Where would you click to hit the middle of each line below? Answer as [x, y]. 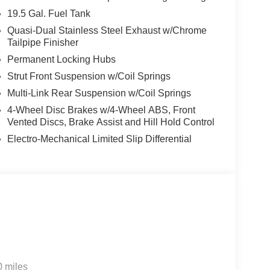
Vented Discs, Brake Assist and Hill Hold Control [111, 122]
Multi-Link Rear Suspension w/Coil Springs [99, 93]
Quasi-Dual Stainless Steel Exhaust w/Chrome [107, 30]
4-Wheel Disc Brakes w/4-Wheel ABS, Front [101, 110]
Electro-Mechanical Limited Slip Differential [99, 139]
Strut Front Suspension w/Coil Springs [89, 76]
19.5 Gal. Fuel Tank [49, 13]
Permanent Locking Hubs [61, 59]
